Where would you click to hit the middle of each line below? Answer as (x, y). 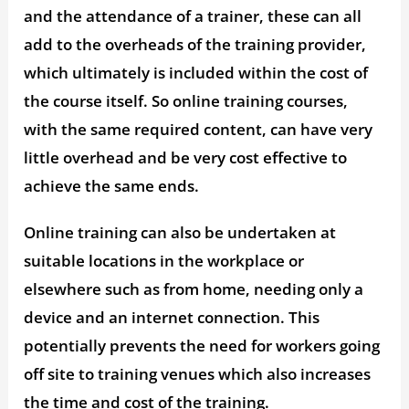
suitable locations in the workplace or (164, 261)
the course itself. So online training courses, (186, 101)
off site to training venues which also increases (198, 374)
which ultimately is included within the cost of (196, 73)
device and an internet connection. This (172, 318)
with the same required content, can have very (199, 130)
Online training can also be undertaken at (180, 233)
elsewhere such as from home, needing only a (194, 289)
